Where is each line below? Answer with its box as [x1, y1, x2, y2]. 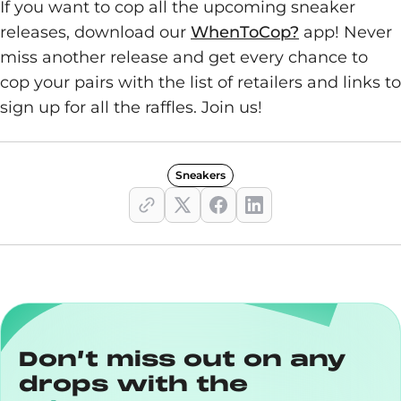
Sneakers [175, 168, 226, 182]
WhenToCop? [191, 22, 299, 42]
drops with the [19, 371, 248, 397]
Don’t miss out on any [19, 346, 346, 372]
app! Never [299, 22, 392, 42]
